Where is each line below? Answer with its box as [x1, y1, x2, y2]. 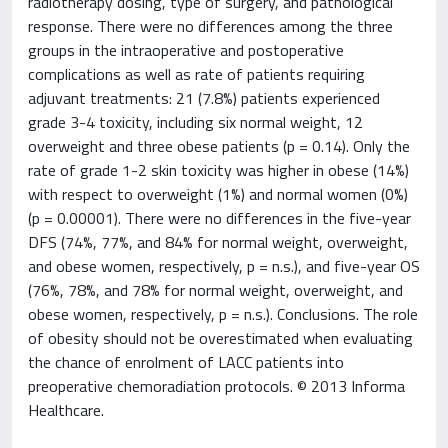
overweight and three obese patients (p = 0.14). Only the [28, 134, 410, 158]
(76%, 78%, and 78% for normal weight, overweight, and [28, 278, 403, 302]
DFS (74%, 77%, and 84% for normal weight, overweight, [28, 230, 408, 254]
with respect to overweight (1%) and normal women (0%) [28, 182, 408, 206]
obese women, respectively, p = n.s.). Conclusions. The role [28, 302, 418, 326]
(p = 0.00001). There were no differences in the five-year [28, 206, 411, 230]
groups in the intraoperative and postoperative [28, 38, 344, 62]
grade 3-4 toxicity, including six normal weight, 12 [28, 110, 363, 134]
